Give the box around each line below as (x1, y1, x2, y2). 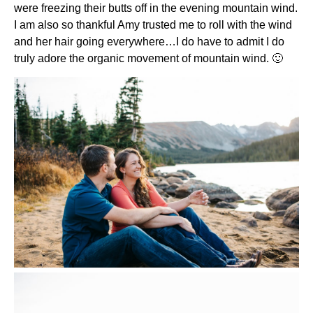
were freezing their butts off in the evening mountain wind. (14, 1, 298, 14)
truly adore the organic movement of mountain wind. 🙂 (14, 52, 283, 64)
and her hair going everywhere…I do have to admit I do (14, 35, 284, 48)
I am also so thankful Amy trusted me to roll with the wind (14, 18, 292, 31)
